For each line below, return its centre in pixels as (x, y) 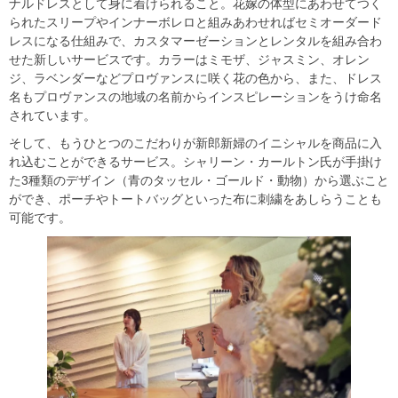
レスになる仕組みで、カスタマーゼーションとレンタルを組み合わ (195, 41)
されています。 (52, 116)
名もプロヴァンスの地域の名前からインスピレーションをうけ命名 (195, 97)
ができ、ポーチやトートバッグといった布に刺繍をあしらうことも (195, 199)
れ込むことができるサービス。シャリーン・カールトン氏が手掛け (195, 162)
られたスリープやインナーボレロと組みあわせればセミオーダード (195, 23)
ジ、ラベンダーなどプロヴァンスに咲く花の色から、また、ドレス (195, 79)
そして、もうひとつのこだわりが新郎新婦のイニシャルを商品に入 (195, 143)
